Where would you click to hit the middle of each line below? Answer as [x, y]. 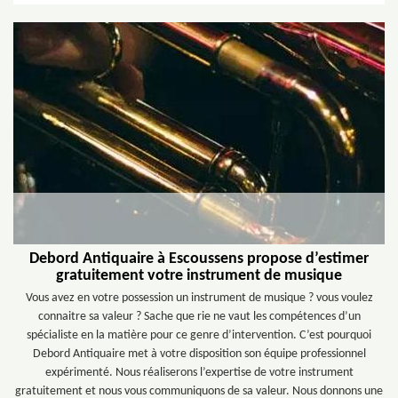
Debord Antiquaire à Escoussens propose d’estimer [199, 259]
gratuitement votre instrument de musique [199, 276]
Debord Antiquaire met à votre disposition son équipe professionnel [199, 354]
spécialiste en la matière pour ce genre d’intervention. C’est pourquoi [199, 335]
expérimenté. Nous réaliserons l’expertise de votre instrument [199, 373]
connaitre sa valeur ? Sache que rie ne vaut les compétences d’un [199, 317]
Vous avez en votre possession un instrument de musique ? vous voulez [199, 298]
